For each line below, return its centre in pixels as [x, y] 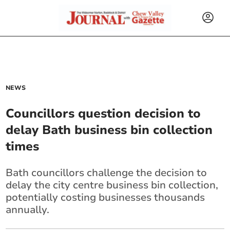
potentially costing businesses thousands [106, 197]
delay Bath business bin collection [109, 130]
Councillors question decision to [103, 113]
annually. [28, 210]
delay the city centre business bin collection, [112, 185]
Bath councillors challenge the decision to [107, 173]
